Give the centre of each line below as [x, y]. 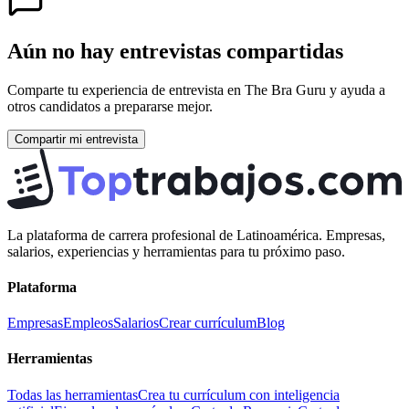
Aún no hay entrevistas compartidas [175, 51]
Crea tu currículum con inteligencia [239, 394]
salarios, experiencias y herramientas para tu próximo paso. [176, 251]
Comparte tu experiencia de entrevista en [126, 89]
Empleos [88, 323]
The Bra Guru [285, 89]
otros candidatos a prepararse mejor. [110, 106]
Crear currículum [208, 323]
